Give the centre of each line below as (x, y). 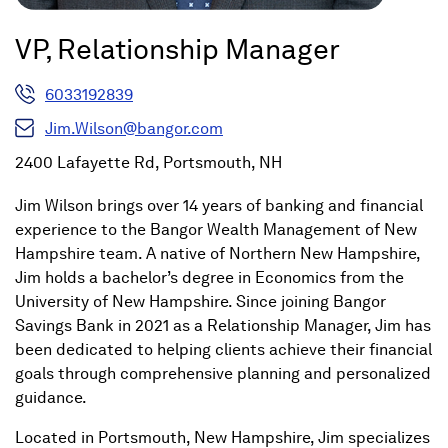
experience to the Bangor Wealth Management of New (216, 230)
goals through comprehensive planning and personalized (223, 374)
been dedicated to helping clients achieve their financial (223, 350)
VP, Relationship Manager (177, 49)
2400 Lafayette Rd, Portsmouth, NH (148, 163)
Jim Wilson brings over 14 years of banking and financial (219, 206)
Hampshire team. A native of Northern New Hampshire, (217, 254)
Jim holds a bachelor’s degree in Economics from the (209, 278)
